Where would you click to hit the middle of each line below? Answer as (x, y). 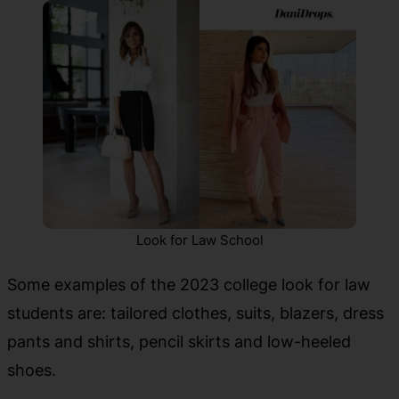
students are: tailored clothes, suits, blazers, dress (195, 313)
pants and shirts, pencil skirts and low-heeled (179, 342)
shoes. (32, 370)
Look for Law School (199, 240)
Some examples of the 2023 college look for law (189, 285)
